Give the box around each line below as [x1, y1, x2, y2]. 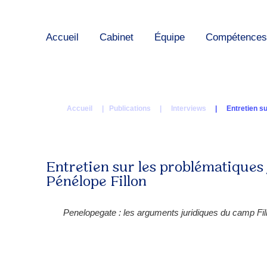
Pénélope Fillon [46, 175, 147, 190]
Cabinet [100, 31, 133, 43]
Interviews [171, 104, 206, 113]
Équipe [154, 31, 185, 43]
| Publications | [102, 104, 162, 113]
